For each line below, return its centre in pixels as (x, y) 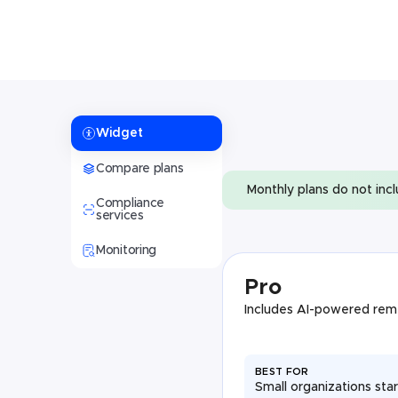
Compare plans (140, 169)
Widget (119, 133)
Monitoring (127, 251)
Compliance (131, 203)
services (120, 216)
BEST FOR (282, 372)
